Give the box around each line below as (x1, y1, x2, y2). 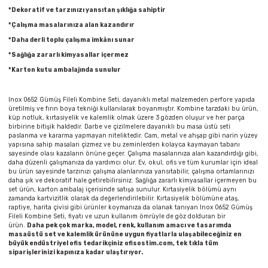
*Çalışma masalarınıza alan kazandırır (8, 20, 135, 29)
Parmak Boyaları (141, 1, 195, 9)
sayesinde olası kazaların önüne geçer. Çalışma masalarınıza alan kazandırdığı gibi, (8, 149, 258, 157)
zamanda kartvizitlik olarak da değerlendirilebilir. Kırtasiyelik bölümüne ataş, (8, 194, 239, 202)
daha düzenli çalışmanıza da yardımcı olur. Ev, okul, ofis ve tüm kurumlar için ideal (8, 158, 258, 166)
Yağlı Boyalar (141, 89, 184, 97)
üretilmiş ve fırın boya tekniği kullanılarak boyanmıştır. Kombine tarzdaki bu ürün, (8, 104, 258, 112)
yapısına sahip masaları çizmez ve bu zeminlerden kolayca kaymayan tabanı (8, 140, 240, 148)
